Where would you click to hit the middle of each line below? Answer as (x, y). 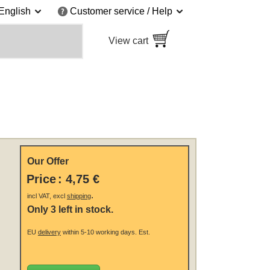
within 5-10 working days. (99, 232)
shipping (79, 196)
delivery (49, 232)
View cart (128, 41)
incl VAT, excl (47, 196)
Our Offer (48, 162)
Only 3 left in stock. (70, 210)
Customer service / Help (121, 11)
